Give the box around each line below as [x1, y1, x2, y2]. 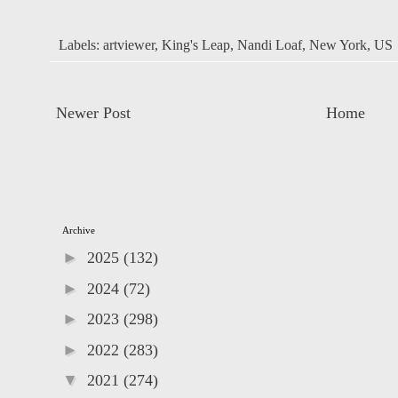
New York [309, 36, 367, 53]
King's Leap [162, 36, 230, 53]
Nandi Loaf [237, 36, 302, 53]
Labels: [59, 36, 103, 53]
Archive [62, 224, 95, 235]
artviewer [103, 36, 155, 53]
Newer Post [56, 103, 131, 122]
